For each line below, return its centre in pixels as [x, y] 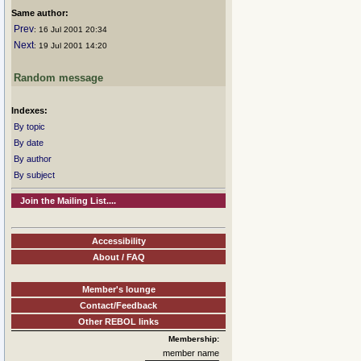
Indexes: [29, 110]
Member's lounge [118, 289]
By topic [29, 127]
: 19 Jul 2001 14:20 [71, 46]
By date [29, 143]
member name [191, 353]
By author [33, 159]
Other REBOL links [118, 321]
